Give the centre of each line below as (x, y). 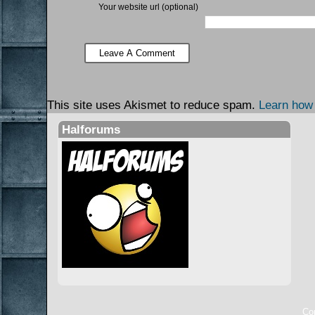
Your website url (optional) (149, 7)
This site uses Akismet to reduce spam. (153, 105)
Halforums (91, 130)
